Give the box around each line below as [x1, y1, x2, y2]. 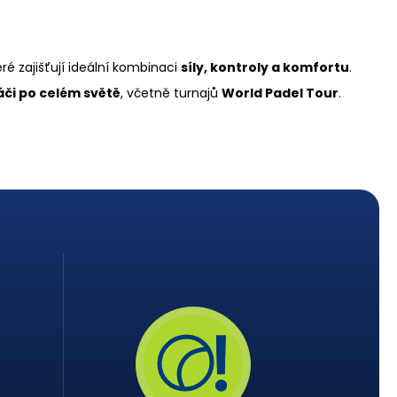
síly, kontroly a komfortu [181, 58, 349, 76]
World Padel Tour [222, 83, 339, 102]
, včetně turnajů [121, 83, 222, 102]
